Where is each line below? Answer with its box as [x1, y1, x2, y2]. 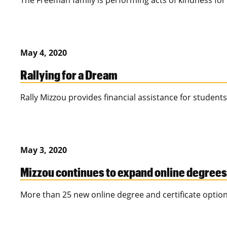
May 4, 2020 [20, 47, 67, 59]
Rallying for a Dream [20, 67, 118, 83]
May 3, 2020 [20, 144, 67, 156]
